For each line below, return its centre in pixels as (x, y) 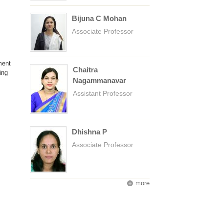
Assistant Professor (103, 93)
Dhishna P (89, 132)
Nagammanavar (99, 80)
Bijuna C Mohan (99, 18)
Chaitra (85, 70)
